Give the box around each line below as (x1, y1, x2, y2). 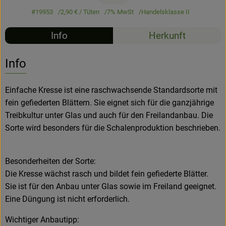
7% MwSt (106, 8, 134, 16)
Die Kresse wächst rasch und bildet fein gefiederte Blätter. (5, 168, 208, 179)
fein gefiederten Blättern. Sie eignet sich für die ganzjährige (5, 97, 214, 107)
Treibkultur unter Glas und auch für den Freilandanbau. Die (5, 110, 213, 120)
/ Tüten (79, 8, 99, 16)
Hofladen (15, 15, 48, 25)
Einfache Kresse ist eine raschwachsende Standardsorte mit (5, 85, 217, 95)
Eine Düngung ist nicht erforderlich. (5, 194, 130, 204)
